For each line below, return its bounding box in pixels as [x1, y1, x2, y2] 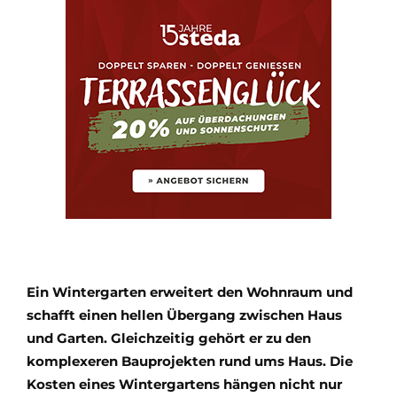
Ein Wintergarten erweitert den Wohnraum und [27, 284, 353, 301]
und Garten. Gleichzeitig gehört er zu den [27, 330, 311, 347]
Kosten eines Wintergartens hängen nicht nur [27, 376, 342, 393]
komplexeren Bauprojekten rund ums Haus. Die [27, 353, 353, 370]
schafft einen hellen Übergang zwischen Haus [27, 307, 342, 324]
